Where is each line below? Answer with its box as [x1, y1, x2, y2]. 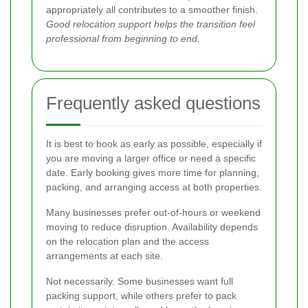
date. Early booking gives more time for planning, [46, 166, 259, 178]
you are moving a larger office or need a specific [46, 152, 256, 164]
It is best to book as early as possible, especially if [46, 137, 262, 149]
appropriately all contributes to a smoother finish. [46, 3, 258, 15]
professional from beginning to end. [46, 32, 200, 44]
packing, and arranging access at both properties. [46, 181, 262, 192]
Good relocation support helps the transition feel [46, 18, 255, 30]
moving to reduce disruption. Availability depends [46, 221, 258, 232]
